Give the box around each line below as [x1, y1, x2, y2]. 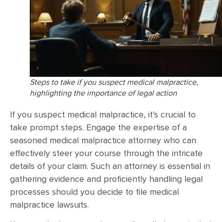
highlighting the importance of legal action [30, 89, 177, 98]
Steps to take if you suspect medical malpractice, [30, 78, 198, 87]
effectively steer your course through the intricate [10, 149, 203, 159]
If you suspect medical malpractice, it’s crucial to [10, 111, 196, 120]
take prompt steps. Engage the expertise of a [10, 123, 187, 133]
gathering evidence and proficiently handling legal [10, 175, 203, 184]
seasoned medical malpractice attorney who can [10, 136, 196, 146]
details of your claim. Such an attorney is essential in [10, 162, 210, 171]
